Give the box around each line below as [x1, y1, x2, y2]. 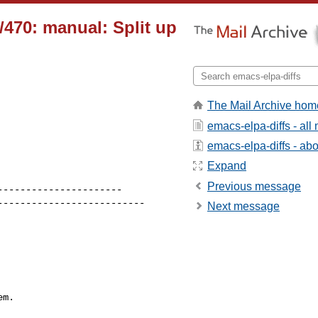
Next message [207, 200, 280, 213]
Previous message [207, 180, 301, 192]
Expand [207, 160, 246, 172]
